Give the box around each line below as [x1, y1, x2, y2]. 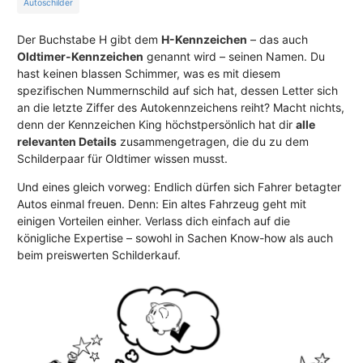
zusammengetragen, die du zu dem [117, 135, 309, 148]
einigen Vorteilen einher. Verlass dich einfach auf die [17, 214, 290, 228]
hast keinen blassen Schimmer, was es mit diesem [17, 66, 280, 80]
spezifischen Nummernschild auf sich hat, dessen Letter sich [17, 83, 338, 97]
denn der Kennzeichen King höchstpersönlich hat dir [17, 117, 296, 131]
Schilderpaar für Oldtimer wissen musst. [17, 152, 228, 165]
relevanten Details [17, 135, 117, 148]
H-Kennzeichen [161, 32, 247, 46]
